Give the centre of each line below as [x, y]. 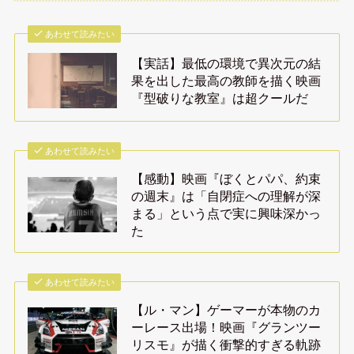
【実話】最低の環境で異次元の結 [226, 63]
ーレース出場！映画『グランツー [226, 327]
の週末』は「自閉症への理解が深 [226, 196]
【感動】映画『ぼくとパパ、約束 [226, 178]
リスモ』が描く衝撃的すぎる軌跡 [226, 344]
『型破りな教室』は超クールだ [220, 98]
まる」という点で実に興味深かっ [226, 213]
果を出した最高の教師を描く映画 [226, 80]
